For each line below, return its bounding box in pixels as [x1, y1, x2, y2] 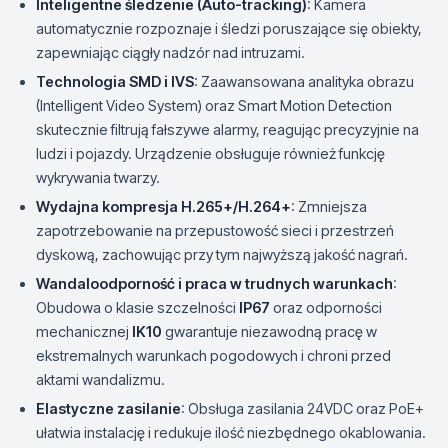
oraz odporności [270, 299, 382, 316]
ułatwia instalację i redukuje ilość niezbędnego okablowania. [36, 424, 426, 441]
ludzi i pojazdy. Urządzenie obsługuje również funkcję [36, 145, 385, 162]
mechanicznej [36, 323, 132, 340]
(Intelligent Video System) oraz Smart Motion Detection [36, 97, 392, 114]
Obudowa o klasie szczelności [36, 299, 239, 316]
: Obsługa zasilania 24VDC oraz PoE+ [181, 400, 424, 417]
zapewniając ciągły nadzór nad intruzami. [36, 44, 305, 61]
